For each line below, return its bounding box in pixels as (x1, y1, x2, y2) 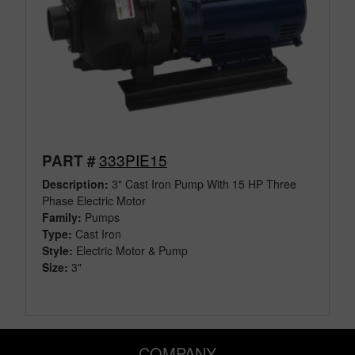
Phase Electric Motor (42, 193, 149, 209)
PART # (42, 150, 96, 172)
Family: (42, 209, 82, 226)
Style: (42, 242, 73, 259)
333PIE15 (99, 149, 167, 171)
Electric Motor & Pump (76, 242, 188, 259)
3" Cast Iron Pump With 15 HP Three (109, 176, 296, 193)
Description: (42, 176, 109, 193)
